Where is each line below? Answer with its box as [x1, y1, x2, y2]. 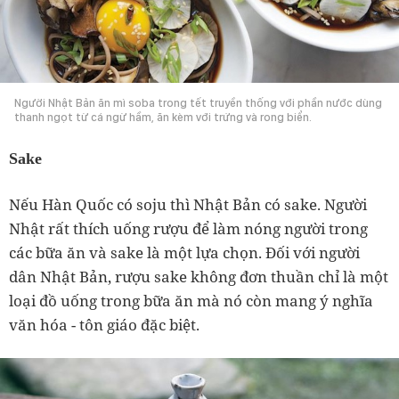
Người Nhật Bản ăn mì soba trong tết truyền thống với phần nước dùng [14, 95, 382, 110]
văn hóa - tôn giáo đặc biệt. [9, 313, 199, 335]
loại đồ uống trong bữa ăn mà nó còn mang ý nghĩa [9, 289, 373, 311]
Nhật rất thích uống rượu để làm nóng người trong [9, 217, 368, 239]
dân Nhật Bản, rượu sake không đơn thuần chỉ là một [9, 265, 388, 287]
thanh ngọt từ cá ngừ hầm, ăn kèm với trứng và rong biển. [14, 110, 312, 124]
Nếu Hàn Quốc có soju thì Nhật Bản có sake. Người [9, 193, 367, 215]
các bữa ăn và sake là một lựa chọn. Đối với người [9, 241, 360, 263]
